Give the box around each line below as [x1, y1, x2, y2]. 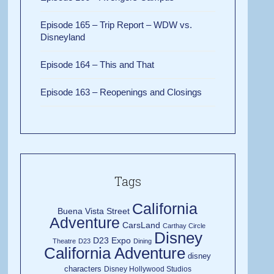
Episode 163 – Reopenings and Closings [40, 86, 202, 97]
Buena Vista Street [57, 206, 130, 216]
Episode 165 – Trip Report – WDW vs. [40, 19, 193, 30]
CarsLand [122, 220, 161, 230]
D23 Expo [93, 235, 131, 245]
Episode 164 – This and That [40, 59, 155, 70]
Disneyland [40, 31, 86, 42]
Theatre [53, 237, 76, 245]
